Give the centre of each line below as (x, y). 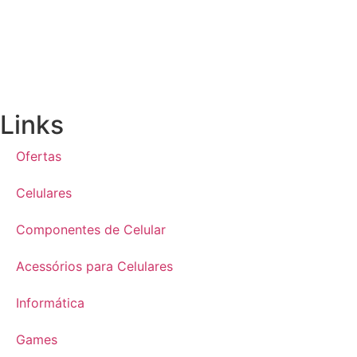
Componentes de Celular (91, 230)
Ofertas (39, 157)
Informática (50, 303)
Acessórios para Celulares (94, 267)
